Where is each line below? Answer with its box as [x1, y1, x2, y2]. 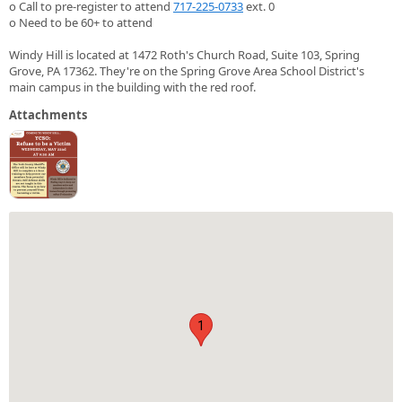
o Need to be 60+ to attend [9, 13, 153, 31]
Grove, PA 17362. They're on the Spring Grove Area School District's [9, 62, 364, 79]
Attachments [9, 106, 87, 123]
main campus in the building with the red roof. [9, 78, 256, 95]
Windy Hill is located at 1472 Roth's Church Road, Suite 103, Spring [9, 46, 360, 63]
